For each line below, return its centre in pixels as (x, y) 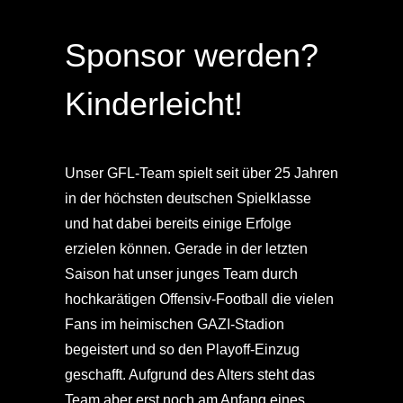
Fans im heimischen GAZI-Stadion (174, 324)
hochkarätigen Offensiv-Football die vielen (199, 299)
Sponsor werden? (191, 55)
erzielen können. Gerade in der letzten (186, 248)
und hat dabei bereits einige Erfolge (178, 223)
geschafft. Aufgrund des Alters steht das (189, 374)
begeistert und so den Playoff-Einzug (182, 349)
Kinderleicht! (153, 103)
